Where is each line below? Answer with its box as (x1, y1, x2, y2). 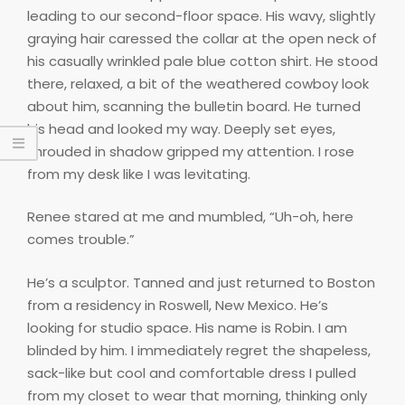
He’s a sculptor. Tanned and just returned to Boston (27, 272, 375, 292)
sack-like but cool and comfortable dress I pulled (27, 363, 356, 382)
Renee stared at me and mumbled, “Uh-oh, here (27, 207, 353, 227)
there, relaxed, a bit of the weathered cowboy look (27, 73, 369, 93)
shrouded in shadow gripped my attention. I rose (27, 141, 354, 161)
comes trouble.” (27, 230, 135, 250)
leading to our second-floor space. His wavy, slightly (27, 5, 375, 25)
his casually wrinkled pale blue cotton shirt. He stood (27, 51, 378, 71)
